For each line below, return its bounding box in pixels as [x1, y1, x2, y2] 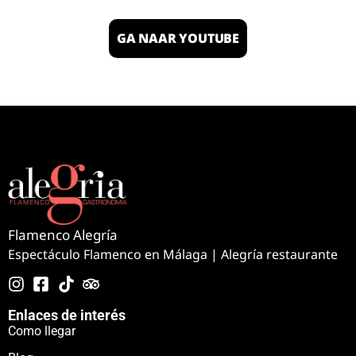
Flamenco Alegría [8, 226, 118, 245]
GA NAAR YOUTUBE [117, 29, 239, 47]
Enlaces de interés [8, 306, 126, 323]
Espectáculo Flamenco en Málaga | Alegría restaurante [8, 246, 338, 264]
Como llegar [8, 323, 75, 339]
